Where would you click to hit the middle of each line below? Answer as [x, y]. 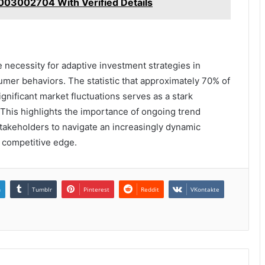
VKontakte [205, 190]
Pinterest [96, 190]
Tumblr [42, 190]
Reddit [150, 190]
